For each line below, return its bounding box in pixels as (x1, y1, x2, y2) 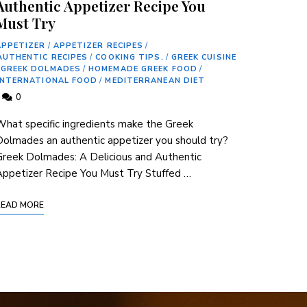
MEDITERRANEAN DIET (105, 75, 206, 86)
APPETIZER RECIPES (53, 40, 144, 51)
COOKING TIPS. (95, 52, 164, 63)
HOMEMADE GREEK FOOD (88, 64, 197, 75)
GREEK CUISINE (171, 52, 236, 63)
